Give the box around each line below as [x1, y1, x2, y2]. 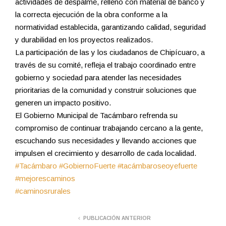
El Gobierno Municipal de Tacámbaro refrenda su [15, 110, 178, 120]
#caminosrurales [15, 186, 71, 195]
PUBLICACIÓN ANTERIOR [83, 215, 151, 221]
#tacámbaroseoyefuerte [118, 161, 197, 170]
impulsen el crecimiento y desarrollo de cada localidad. [15, 148, 196, 157]
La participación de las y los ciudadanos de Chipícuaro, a [15, 47, 205, 56]
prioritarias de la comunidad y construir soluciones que [15, 85, 196, 94]
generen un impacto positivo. [15, 98, 111, 107]
